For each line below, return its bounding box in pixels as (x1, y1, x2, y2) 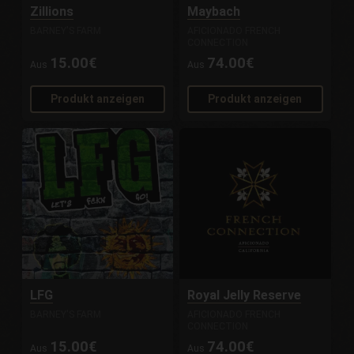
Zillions (30, 4, 74, 20)
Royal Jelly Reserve (187, 287, 302, 303)
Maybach (187, 4, 241, 20)
